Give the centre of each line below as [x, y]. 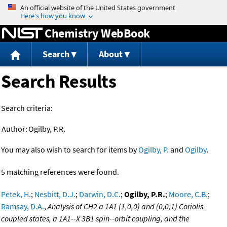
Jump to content [113, 7]
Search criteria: [27, 108]
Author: [14, 129]
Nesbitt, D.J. [55, 194]
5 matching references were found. [60, 172]
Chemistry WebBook [97, 33]
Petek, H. [16, 194]
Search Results [59, 82]
